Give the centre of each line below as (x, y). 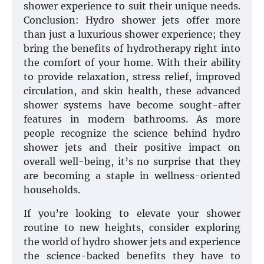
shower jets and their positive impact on (132, 148)
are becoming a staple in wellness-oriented (132, 176)
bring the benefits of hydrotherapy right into (132, 49)
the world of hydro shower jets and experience (132, 242)
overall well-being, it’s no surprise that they (132, 162)
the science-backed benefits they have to (132, 256)
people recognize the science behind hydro (132, 133)
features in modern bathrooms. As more (132, 119)
